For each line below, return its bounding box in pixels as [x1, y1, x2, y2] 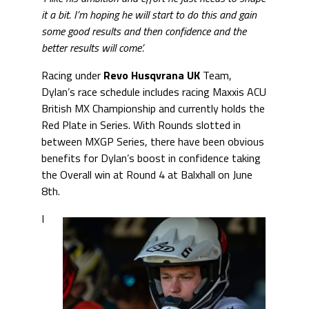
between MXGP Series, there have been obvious [41, 133, 264, 150]
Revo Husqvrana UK [103, 67, 200, 84]
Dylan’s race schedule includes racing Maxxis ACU [41, 83, 266, 101]
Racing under [41, 67, 103, 84]
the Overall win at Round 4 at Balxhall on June [41, 166, 252, 183]
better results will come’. [41, 39, 144, 57]
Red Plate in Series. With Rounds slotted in [41, 117, 241, 134]
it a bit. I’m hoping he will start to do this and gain [41, 6, 257, 23]
